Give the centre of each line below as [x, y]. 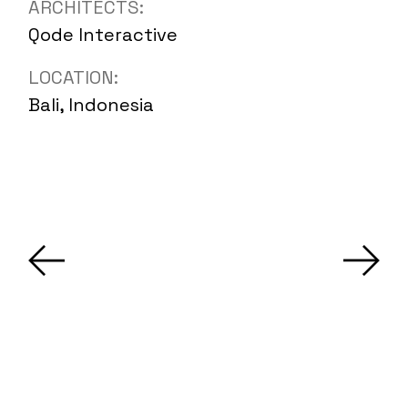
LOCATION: [74, 77]
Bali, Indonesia [92, 104]
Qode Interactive [103, 34]
